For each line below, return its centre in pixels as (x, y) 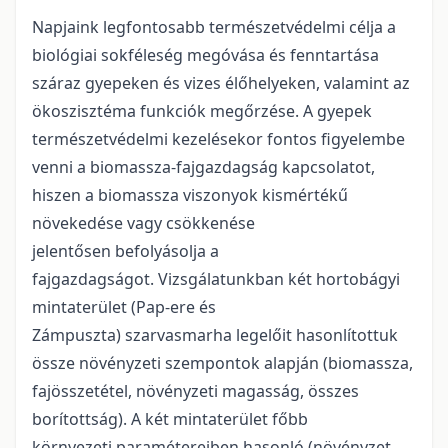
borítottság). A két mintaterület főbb (170, 419)
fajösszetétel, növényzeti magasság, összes (195, 391)
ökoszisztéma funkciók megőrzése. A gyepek (202, 111)
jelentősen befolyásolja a (125, 251)
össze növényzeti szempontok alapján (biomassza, (222, 363)
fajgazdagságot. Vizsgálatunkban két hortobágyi (216, 279)
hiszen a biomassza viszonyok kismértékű (190, 195)
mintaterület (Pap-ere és (124, 307)
